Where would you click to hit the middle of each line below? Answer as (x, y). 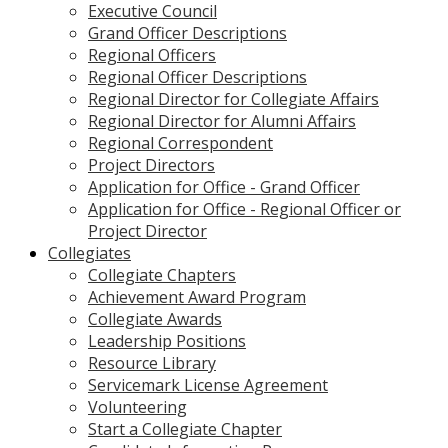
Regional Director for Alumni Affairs (222, 121)
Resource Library (152, 363)
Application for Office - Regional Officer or (244, 209)
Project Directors (151, 165)
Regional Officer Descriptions (197, 77)
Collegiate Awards (155, 319)
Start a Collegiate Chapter (185, 429)
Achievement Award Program (197, 297)
